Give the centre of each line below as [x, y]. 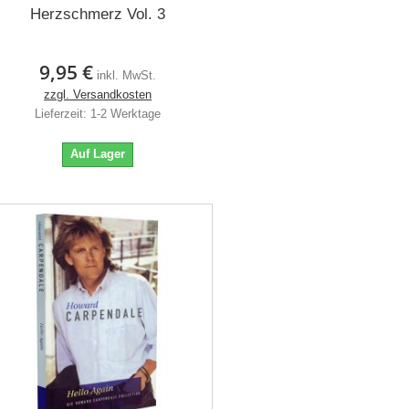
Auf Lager [98, 154]
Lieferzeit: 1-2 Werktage [98, 114]
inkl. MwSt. [127, 76]
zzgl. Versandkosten [98, 95]
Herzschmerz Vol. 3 [98, 15]
